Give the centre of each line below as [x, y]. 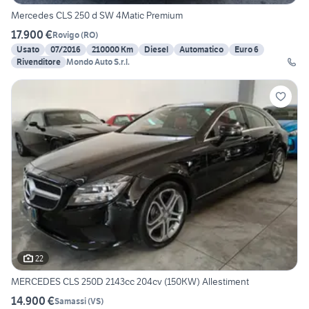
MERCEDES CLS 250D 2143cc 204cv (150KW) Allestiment [130, 282]
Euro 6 [247, 50]
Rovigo [66, 34]
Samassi [70, 301]
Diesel [156, 50]
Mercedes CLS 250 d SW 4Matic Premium [97, 16]
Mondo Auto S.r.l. [98, 62]
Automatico [201, 50]
